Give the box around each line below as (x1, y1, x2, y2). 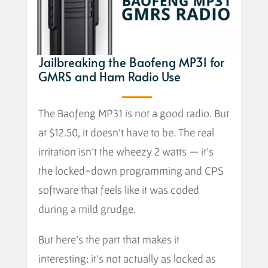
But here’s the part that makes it (38, 232, 179, 246)
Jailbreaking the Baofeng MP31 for (38, 53, 224, 71)
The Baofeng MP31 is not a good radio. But (38, 106, 229, 120)
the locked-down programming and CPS (38, 163, 224, 177)
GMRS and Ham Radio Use (38, 68, 181, 85)
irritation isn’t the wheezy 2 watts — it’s (38, 144, 214, 158)
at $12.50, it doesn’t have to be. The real (38, 125, 214, 139)
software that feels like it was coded (38, 182, 199, 196)
